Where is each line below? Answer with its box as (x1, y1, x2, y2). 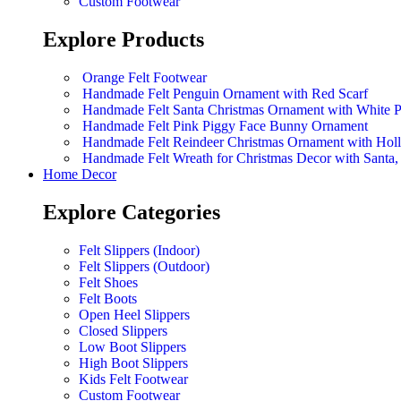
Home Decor (43, 166, 116, 183)
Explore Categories (43, 200, 220, 225)
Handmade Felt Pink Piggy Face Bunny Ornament (82, 118, 368, 134)
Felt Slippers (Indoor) (79, 243, 200, 259)
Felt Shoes (79, 275, 138, 291)
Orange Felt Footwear (82, 70, 207, 86)
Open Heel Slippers (79, 307, 190, 323)
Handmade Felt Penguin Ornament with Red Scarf (82, 86, 368, 102)
